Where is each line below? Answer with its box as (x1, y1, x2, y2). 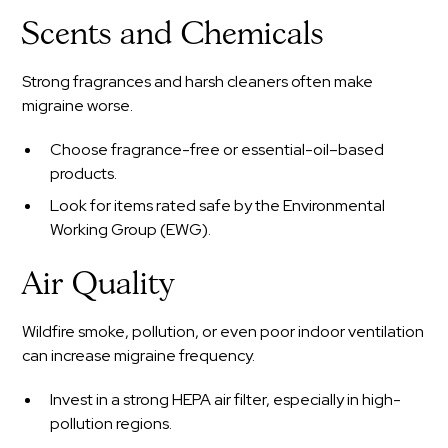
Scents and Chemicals (22, 19, 324, 50)
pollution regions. (50, 412, 173, 434)
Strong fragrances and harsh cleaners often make (22, 70, 374, 92)
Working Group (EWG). (50, 218, 212, 240)
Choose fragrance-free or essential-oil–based (50, 138, 385, 160)
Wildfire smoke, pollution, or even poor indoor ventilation (22, 320, 425, 342)
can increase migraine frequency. (22, 344, 256, 366)
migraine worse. (22, 94, 134, 116)
